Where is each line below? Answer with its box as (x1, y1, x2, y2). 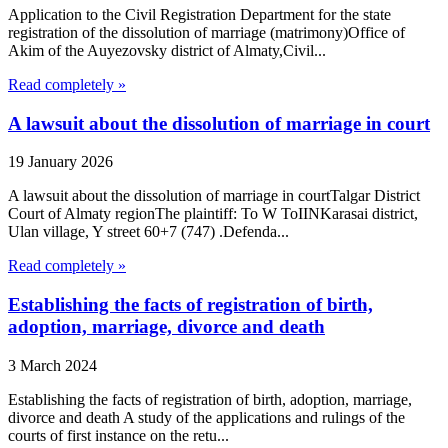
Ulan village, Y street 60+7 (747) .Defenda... (8, 223, 289, 241)
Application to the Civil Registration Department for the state (8, 6, 391, 23)
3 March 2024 (8, 356, 97, 374)
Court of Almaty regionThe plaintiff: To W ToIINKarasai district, (8, 205, 418, 223)
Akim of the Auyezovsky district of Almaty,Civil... (8, 42, 326, 59)
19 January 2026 (8, 153, 113, 171)
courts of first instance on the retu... (8, 426, 229, 444)
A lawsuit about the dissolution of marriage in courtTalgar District (8, 187, 420, 205)
